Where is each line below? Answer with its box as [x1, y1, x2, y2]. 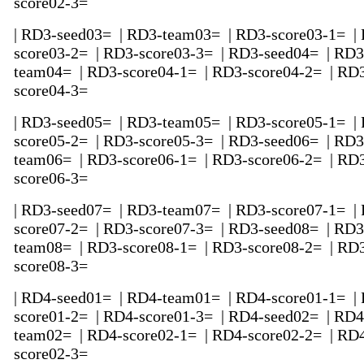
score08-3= [14, 257, 92, 275]
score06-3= [14, 169, 92, 188]
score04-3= [14, 81, 92, 100]
